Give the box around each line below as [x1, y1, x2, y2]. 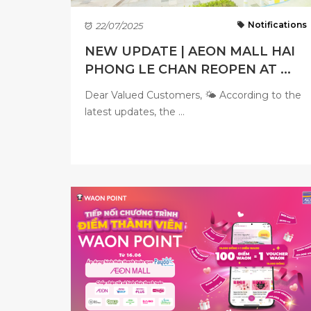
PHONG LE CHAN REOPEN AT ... [85, 62, 291, 77]
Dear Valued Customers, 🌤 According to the [85, 89, 301, 101]
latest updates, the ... [85, 106, 185, 118]
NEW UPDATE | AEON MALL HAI [85, 44, 295, 59]
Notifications [247, 19, 307, 30]
